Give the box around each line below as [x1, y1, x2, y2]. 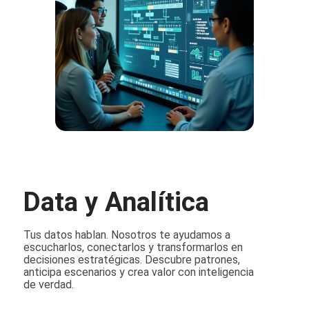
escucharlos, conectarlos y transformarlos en [23, 241, 243, 255]
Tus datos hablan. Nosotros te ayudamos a [23, 228, 230, 242]
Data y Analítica [23, 186, 209, 218]
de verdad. [23, 278, 74, 292]
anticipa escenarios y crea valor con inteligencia [23, 266, 254, 279]
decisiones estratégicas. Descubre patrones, [23, 253, 240, 267]
